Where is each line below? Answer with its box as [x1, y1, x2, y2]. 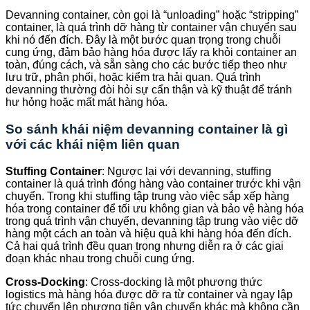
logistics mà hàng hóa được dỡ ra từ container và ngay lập [6, 288, 293, 300]
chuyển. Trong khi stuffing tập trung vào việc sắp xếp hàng [6, 190, 289, 202]
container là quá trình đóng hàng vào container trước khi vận [6, 177, 301, 190]
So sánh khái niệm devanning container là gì [6, 122, 288, 137]
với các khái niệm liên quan [6, 137, 180, 152]
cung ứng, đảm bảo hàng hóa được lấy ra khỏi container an [6, 46, 297, 59]
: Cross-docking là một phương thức [85, 275, 262, 288]
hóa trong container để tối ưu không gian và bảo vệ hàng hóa [6, 202, 304, 215]
